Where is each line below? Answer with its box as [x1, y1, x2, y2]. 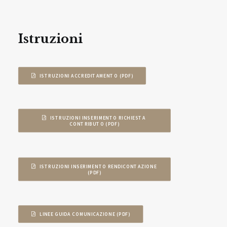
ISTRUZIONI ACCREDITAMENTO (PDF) [39, 72, 133, 79]
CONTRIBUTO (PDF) [69, 121, 120, 127]
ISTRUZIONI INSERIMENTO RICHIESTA [50, 115, 146, 121]
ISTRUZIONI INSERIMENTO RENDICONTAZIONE [39, 163, 157, 169]
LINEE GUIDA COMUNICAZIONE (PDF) [39, 211, 131, 217]
